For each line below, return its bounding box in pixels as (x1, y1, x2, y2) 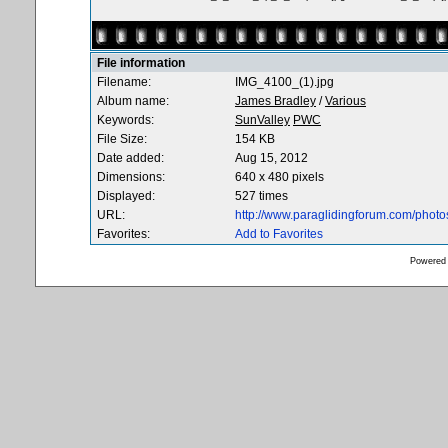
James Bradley (235, 94, 316, 108)
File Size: (97, 132, 147, 146)
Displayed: (97, 189, 155, 203)
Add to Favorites (235, 227, 323, 241)
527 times (235, 189, 288, 203)
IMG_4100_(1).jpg (235, 75, 334, 89)
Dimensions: (97, 170, 165, 184)
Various (325, 94, 366, 108)
